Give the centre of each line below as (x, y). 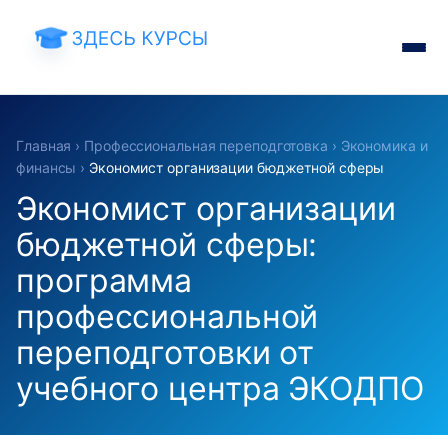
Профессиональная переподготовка (206, 145)
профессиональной (167, 316)
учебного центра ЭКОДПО (220, 388)
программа (104, 280)
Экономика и (384, 145)
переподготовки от (165, 352)
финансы (46, 167)
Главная (44, 145)
